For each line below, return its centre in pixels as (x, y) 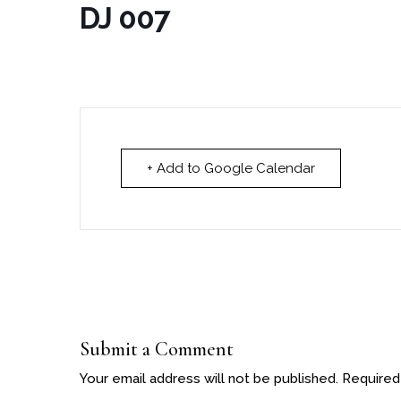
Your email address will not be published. (209, 378)
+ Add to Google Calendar (231, 168)
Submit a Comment (157, 349)
